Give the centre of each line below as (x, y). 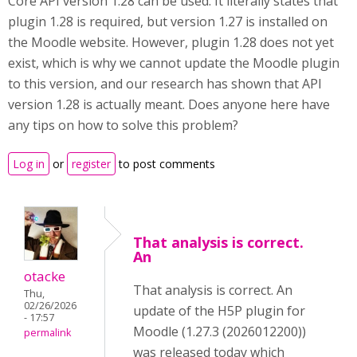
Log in (29, 164)
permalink (47, 333)
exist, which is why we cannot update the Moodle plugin (174, 63)
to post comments (165, 164)
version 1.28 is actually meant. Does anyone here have (169, 104)
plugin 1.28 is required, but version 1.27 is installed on (168, 22)
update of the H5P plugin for (219, 311)
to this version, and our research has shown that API (165, 84)
